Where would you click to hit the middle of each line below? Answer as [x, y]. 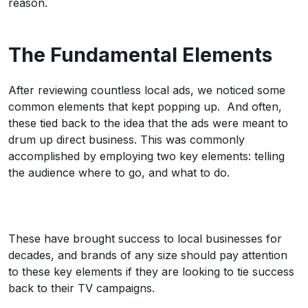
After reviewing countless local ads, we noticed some [147, 90]
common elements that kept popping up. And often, [145, 107]
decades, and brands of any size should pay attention [148, 255]
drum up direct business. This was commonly [126, 140]
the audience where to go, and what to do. [119, 173]
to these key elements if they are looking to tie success [151, 272]
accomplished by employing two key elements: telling [146, 156]
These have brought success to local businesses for [145, 239]
